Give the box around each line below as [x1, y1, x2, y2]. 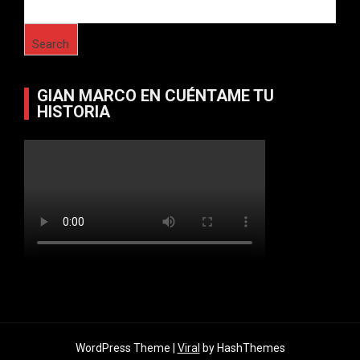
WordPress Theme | [75, 341, 178, 354]
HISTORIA [37, 101, 110, 121]
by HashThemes [199, 341, 285, 354]
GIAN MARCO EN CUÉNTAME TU [37, 85, 274, 105]
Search [32, 37, 70, 52]
